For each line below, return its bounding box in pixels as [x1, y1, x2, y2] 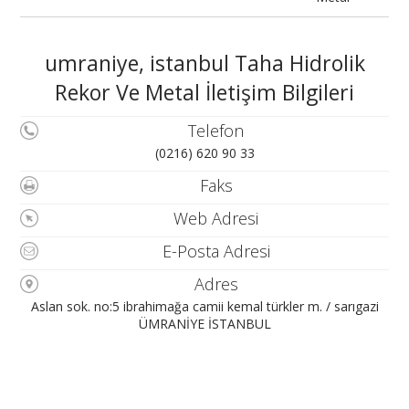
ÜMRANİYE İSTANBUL [138, 315, 271, 332]
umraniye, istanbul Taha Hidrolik [44, 48, 365, 78]
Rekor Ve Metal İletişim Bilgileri [55, 78, 354, 107]
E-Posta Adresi [162, 240, 270, 262]
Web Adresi [173, 207, 258, 229]
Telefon [188, 120, 244, 142]
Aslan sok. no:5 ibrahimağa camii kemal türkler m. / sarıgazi [30, 298, 379, 315]
